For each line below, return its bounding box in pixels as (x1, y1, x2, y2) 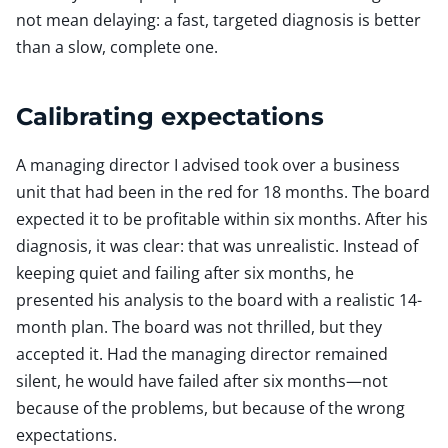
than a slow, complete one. (16, 35, 218, 58)
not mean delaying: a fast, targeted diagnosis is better (16, 8, 421, 31)
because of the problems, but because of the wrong (16, 396, 405, 419)
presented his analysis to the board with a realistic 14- (16, 288, 422, 311)
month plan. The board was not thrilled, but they (16, 315, 382, 338)
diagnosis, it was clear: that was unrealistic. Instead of (16, 234, 418, 257)
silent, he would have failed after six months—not (16, 369, 388, 392)
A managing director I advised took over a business (16, 153, 400, 176)
